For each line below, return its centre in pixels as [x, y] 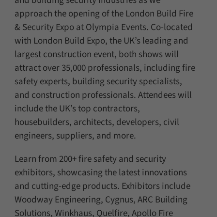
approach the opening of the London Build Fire [104, 14]
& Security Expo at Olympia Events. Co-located [103, 28]
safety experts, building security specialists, [98, 82]
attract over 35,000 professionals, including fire [105, 68]
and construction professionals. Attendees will [103, 95]
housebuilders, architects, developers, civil [97, 123]
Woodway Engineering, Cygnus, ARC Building [101, 200]
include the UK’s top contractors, [77, 109]
